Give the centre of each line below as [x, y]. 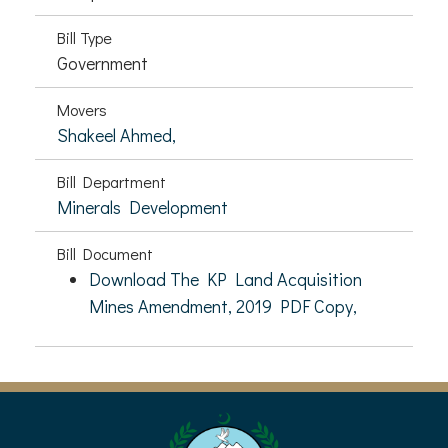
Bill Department [111, 181]
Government [102, 63]
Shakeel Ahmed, [116, 135]
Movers [82, 109]
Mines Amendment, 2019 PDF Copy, [223, 306]
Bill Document [105, 253]
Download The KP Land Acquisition [225, 279]
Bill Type [84, 37]
